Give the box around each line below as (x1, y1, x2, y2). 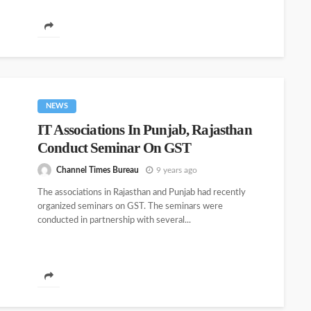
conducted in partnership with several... (37, 216, 191, 226)
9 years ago (156, 165, 197, 174)
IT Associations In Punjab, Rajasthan (37, 121, 252, 138)
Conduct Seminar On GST (37, 140, 192, 156)
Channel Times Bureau (56, 165, 139, 174)
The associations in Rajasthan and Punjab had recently (37, 188, 246, 198)
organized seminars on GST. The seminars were (37, 202, 223, 212)
